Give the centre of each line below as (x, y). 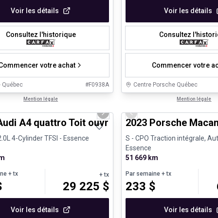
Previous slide (154, 117)
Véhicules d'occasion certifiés (173, 100)
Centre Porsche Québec (166, 85)
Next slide (118, 117)
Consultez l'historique (41, 34)
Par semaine (143, 173)
